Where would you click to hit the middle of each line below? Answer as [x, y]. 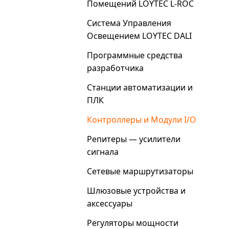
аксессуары [110, 203]
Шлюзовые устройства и [136, 191]
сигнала [103, 152]
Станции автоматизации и [140, 87]
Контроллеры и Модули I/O [142, 120]
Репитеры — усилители [134, 139]
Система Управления [129, 23]
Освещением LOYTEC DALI [139, 36]
